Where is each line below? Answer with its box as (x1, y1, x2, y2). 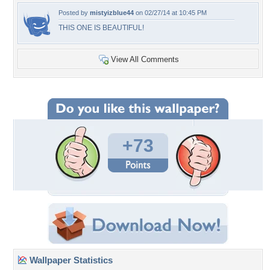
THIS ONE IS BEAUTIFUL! (58, 24, 144, 32)
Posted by (58, 9, 90, 16)
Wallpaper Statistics (27, 255, 113, 265)
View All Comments (111, 55, 179, 64)
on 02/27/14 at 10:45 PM (134, 9, 207, 16)
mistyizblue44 (90, 9, 134, 16)
